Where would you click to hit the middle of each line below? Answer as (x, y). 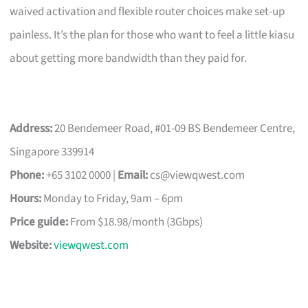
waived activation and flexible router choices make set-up (147, 11)
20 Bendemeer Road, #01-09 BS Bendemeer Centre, (174, 128)
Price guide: (39, 222)
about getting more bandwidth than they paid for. (129, 58)
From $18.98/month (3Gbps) (136, 222)
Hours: (26, 198)
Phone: (27, 175)
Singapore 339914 (52, 152)
